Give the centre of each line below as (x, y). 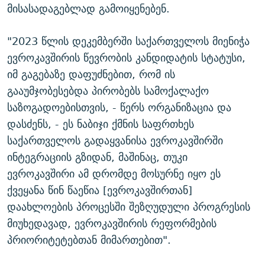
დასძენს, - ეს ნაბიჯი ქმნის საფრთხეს (101, 124)
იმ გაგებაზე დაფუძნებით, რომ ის (91, 75)
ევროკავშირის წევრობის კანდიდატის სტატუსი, (126, 58)
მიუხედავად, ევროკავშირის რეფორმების (112, 224)
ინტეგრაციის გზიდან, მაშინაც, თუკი (97, 157)
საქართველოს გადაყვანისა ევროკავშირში (115, 141)
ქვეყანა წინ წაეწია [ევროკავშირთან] (100, 190)
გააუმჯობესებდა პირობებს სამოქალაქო (108, 91)
